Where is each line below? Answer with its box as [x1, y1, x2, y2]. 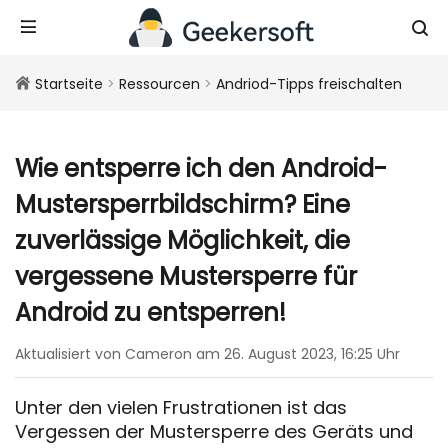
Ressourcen [119, 74, 200, 94]
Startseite [35, 74, 103, 94]
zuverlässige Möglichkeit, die [15, 224, 350, 257]
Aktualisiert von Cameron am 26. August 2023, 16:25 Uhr [15, 344, 400, 364]
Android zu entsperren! [15, 296, 286, 329]
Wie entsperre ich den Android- [15, 152, 387, 185]
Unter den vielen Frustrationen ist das [15, 395, 347, 420]
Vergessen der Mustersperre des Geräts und [15, 419, 413, 444]
